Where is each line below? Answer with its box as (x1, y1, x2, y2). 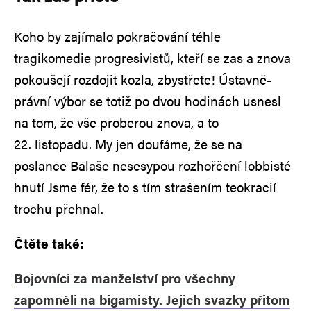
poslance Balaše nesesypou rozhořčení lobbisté (14, 155, 291, 175)
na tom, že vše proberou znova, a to (14, 112, 219, 132)
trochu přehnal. (14, 199, 103, 218)
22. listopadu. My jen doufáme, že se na (14, 134, 242, 153)
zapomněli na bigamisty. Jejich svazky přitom (14, 289, 290, 309)
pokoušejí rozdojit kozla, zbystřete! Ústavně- (14, 69, 271, 89)
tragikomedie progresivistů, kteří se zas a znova (14, 48, 291, 67)
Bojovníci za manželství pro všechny (14, 268, 235, 287)
